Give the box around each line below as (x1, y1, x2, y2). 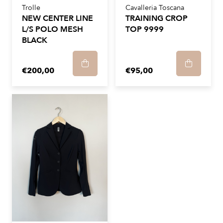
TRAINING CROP (125, 13, 188, 24)
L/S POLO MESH (22, 24, 83, 35)
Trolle (22, 3, 40, 12)
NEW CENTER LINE (22, 13, 93, 24)
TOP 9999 (125, 24, 164, 35)
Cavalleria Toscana (125, 3, 184, 12)
